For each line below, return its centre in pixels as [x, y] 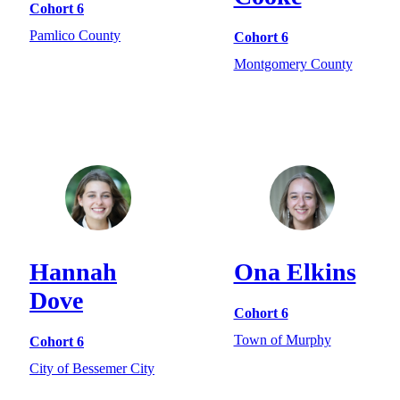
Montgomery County [293, 64]
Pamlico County [75, 36]
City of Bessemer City [92, 369]
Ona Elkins [295, 272]
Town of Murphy [282, 340]
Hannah [73, 272]
